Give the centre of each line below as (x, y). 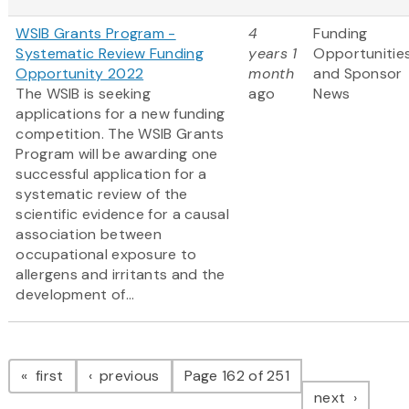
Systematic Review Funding (110, 54)
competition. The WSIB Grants (120, 134)
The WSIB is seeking (84, 94)
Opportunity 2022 (80, 74)
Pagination (81, 357)
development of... (75, 295)
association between (89, 235)
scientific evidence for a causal (122, 215)
